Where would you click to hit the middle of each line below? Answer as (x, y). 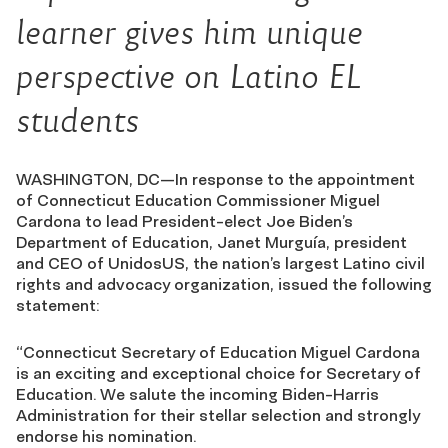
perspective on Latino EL (188, 76)
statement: (58, 305)
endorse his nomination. (106, 436)
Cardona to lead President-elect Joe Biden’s (184, 221)
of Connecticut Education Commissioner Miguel (198, 200)
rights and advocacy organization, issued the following (224, 284)
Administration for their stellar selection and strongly (218, 415)
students (77, 120)
